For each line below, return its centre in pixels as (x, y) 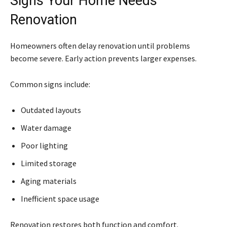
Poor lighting (44, 145)
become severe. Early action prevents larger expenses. (103, 58)
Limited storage (49, 163)
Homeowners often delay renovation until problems (100, 45)
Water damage (46, 127)
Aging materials (49, 181)
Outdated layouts (51, 110)
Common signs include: (50, 84)
